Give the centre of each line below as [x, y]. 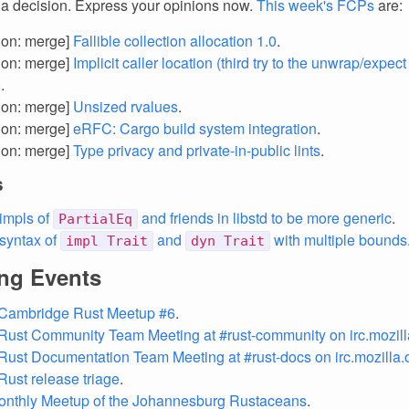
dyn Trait [228, 241]
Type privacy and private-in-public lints [197, 150]
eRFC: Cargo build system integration [195, 128]
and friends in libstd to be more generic [265, 218]
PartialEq [95, 219]
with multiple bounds [339, 240]
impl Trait [107, 241]
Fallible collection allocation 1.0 [175, 41]
